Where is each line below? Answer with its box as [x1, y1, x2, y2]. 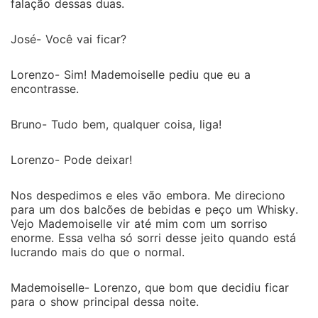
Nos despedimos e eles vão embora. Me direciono [11, 188, 285, 202]
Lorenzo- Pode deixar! [11, 153, 132, 167]
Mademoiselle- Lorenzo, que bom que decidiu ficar [11, 280, 289, 295]
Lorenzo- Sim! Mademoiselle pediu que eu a [11, 67, 251, 82]
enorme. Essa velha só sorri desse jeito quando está [11, 231, 296, 245]
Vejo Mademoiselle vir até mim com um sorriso [11, 216, 268, 231]
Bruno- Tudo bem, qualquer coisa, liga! [11, 117, 221, 131]
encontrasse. [11, 82, 79, 96]
